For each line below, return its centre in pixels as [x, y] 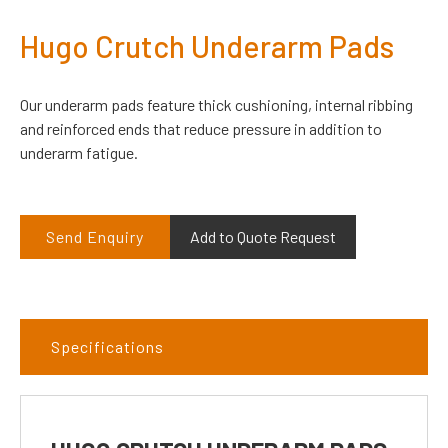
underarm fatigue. [79, 152]
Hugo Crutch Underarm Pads [207, 45]
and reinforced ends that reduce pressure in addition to [201, 128]
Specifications [107, 346]
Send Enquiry [95, 236]
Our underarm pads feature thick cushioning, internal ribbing [216, 104]
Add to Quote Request [263, 236]
